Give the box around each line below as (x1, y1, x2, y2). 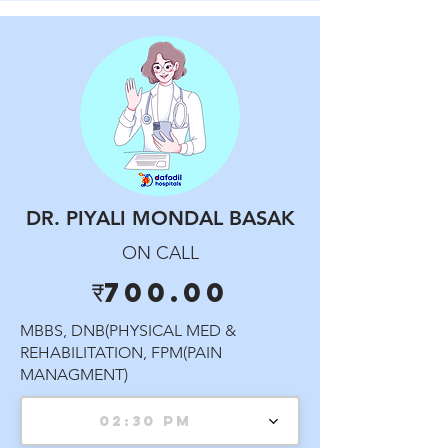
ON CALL (121, 242, 199, 264)
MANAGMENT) (20, 365, 128, 384)
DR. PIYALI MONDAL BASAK (25, 206, 295, 230)
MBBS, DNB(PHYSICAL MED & (20, 321, 236, 340)
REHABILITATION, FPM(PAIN (20, 343, 222, 362)
